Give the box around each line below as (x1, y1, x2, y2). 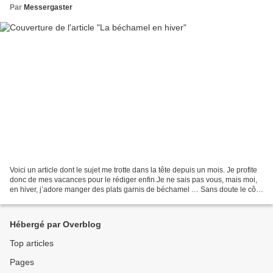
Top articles (10, 238, 54, 249)
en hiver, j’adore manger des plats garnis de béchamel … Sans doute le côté (10, 185, 262, 194)
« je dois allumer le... (10, 195, 78, 204)
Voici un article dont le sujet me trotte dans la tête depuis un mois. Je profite (10, 166, 257, 175)
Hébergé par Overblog (10, 219, 101, 230)
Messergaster (24, 2, 73, 12)
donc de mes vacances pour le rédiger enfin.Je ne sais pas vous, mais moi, (10, 175, 257, 185)
